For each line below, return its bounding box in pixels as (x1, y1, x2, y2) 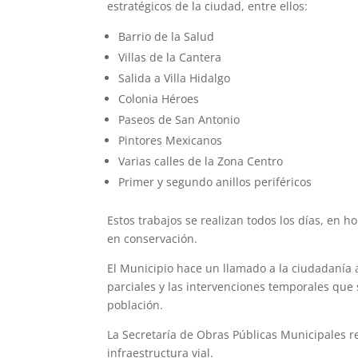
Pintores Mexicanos (118, 133, 223, 149)
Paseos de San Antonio (118, 112, 241, 128)
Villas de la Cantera (118, 50, 222, 66)
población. (107, 297, 164, 313)
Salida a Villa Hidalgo (118, 70, 231, 86)
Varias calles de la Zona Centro (118, 153, 284, 169)
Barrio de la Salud (118, 29, 215, 45)
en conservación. (107, 231, 198, 247)
